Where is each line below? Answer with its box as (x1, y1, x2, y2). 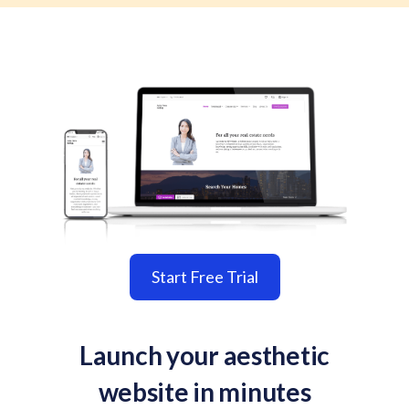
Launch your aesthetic (79, 339, 330, 371)
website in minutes (98, 375, 311, 407)
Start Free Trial (151, 266, 258, 287)
